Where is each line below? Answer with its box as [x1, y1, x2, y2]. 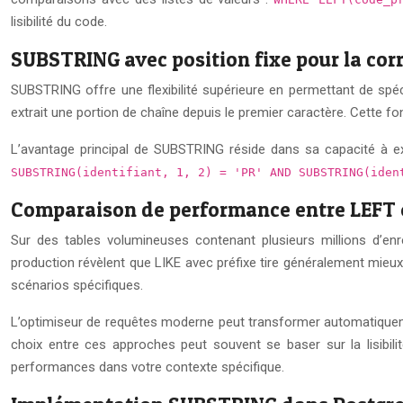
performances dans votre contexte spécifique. [11, 358, 284, 375]
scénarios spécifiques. [11, 276, 143, 293]
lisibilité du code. [11, 13, 107, 30]
